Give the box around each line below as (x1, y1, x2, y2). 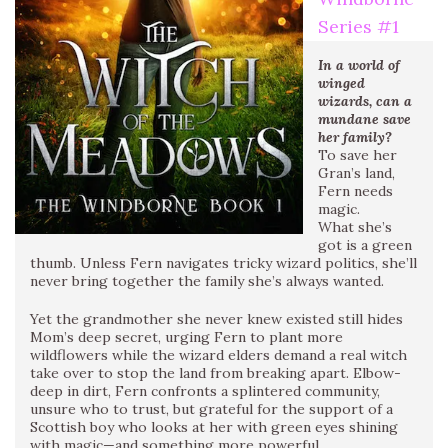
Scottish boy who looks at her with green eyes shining (30, 417, 398, 436)
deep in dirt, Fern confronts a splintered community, (30, 381, 380, 400)
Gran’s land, (318, 163, 395, 182)
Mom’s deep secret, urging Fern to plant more (30, 327, 343, 346)
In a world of (318, 55, 400, 74)
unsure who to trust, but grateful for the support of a (30, 399, 393, 418)
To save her (318, 145, 397, 164)
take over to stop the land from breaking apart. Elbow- (30, 363, 401, 382)
